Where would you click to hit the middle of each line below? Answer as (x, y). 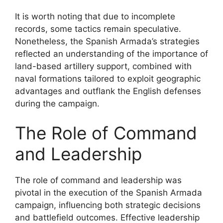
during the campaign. (57, 103)
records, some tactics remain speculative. (98, 29)
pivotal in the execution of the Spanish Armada (109, 193)
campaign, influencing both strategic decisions (108, 205)
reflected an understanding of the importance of (111, 54)
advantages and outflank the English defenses (108, 91)
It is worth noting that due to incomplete (95, 16)
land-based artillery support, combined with (103, 66)
